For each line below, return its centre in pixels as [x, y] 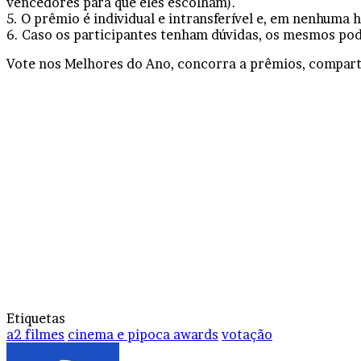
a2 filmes [35, 335]
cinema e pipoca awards [143, 335]
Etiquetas [36, 319]
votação [247, 335]
